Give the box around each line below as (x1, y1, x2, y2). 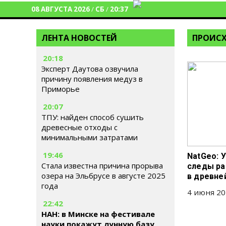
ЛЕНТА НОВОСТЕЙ (41, 32, 117, 43)
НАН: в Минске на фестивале (41, 209, 155, 219)
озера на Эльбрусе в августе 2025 (41, 171, 165, 181)
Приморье (41, 84, 80, 94)
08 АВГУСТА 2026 (31, 5, 90, 14)
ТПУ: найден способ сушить (41, 112, 144, 122)
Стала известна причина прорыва (41, 160, 163, 171)
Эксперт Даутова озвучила (41, 64, 138, 74)
